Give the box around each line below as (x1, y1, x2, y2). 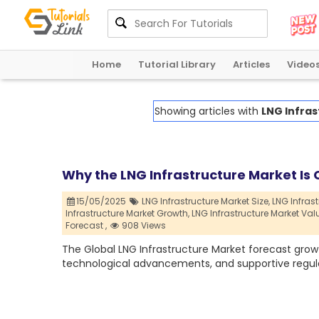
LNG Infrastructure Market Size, (141, 195, 270, 208)
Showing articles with (154, 104, 261, 119)
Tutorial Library (138, 58, 216, 71)
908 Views (120, 219, 167, 232)
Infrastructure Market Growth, (66, 207, 189, 220)
